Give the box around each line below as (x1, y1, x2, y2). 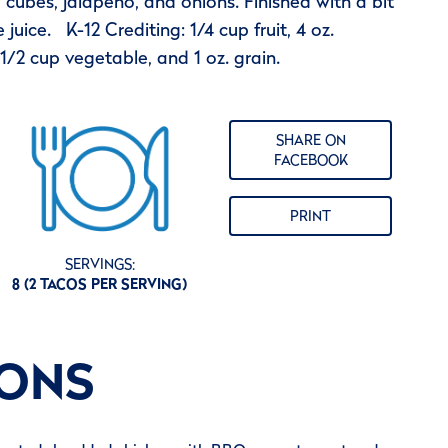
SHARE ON (275, 130, 346, 150)
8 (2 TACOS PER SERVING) (12, 274, 188, 295)
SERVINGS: (64, 254, 135, 275)
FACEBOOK (273, 150, 348, 170)
